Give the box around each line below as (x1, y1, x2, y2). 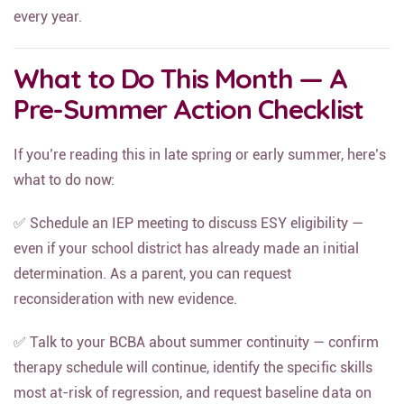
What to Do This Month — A (14, 71, 347, 106)
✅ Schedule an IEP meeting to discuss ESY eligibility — (14, 225, 363, 242)
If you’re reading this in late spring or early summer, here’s (14, 156, 386, 173)
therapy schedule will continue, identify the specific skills (14, 369, 372, 386)
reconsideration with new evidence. (14, 300, 238, 317)
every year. (14, 18, 83, 35)
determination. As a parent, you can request (14, 275, 292, 292)
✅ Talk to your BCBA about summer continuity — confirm (14, 344, 379, 361)
